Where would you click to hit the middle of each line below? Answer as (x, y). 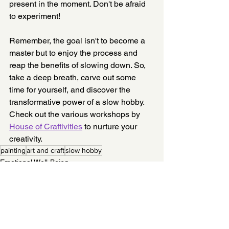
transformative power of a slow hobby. (78, 102)
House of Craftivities (46, 126)
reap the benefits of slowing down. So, (78, 65)
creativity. (27, 139)
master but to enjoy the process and (74, 53)
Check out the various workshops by (76, 114)
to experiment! (35, 16)
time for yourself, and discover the (71, 89)
